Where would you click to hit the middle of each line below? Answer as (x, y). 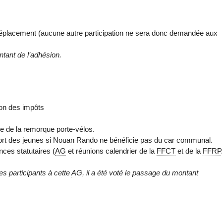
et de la (189, 151)
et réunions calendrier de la (111, 151)
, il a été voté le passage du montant (140, 173)
